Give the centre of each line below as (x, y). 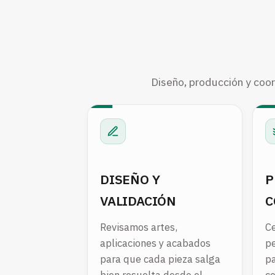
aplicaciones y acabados (155, 243)
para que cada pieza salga (160, 259)
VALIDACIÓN (138, 200)
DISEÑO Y (130, 179)
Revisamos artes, (139, 227)
